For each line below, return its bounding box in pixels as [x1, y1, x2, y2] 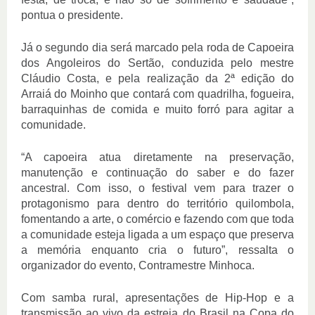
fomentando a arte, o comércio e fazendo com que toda [21, 213, 294, 225]
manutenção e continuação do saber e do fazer [21, 167, 294, 179]
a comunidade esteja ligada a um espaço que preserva [21, 229, 294, 240]
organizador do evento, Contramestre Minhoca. [21, 259, 255, 271]
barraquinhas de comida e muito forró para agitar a [21, 103, 294, 115]
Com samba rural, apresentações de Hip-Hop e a [21, 292, 294, 304]
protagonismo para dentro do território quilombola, [21, 198, 294, 210]
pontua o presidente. [21, 9, 123, 21]
